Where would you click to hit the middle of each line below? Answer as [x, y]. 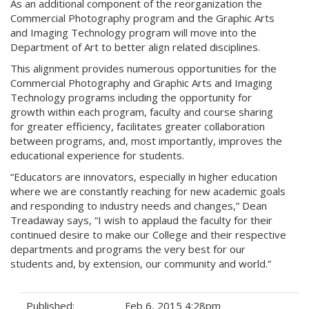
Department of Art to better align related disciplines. [135, 47]
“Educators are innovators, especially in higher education [144, 177]
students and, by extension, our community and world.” [141, 263]
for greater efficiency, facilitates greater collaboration [138, 126]
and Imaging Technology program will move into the [133, 32]
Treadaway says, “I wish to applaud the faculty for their [141, 220]
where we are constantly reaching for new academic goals [148, 191]
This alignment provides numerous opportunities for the [143, 68]
